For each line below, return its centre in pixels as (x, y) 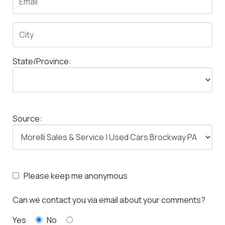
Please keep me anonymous (74, 176)
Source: (27, 119)
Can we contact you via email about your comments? (109, 200)
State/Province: (42, 62)
